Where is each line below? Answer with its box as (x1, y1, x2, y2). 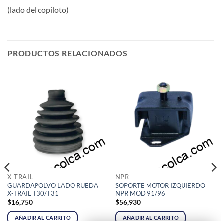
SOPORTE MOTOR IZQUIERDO (115, 182, 205, 190)
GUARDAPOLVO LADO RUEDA (7, 182, 98, 190)
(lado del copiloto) (7, 4, 69, 14)
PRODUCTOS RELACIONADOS (7, 48, 128, 58)
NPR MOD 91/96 (115, 189, 165, 198)
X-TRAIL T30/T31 (7, 189, 59, 198)
